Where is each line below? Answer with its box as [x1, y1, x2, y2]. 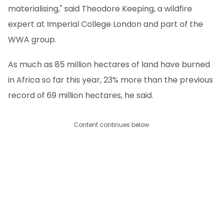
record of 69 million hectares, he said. [8, 89, 153, 101]
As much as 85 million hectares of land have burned [8, 58, 210, 70]
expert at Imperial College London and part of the [8, 18, 203, 30]
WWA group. [8, 33, 56, 45]
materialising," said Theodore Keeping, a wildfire [8, 2, 192, 14]
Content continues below [74, 120, 149, 129]
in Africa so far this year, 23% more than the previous [8, 74, 213, 86]
